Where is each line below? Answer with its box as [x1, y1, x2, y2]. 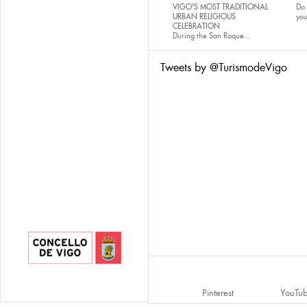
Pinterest [202, 287, 234, 299]
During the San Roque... [173, 31, 250, 40]
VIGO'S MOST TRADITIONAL [173, 2, 268, 12]
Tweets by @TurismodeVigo [160, 60, 287, 75]
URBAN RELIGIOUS [173, 12, 236, 21]
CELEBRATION [173, 21, 220, 31]
